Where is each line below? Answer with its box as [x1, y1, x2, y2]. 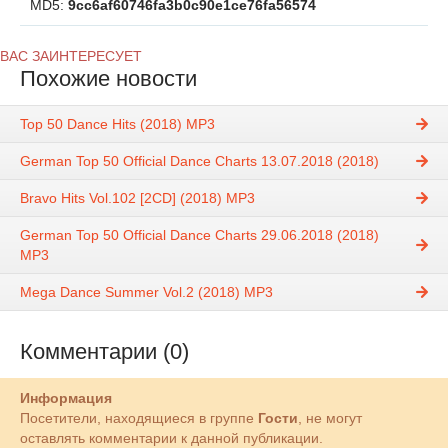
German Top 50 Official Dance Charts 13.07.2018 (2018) [20, 153, 379, 170]
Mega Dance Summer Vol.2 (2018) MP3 [20, 284, 273, 301]
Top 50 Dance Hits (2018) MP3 [20, 116, 215, 133]
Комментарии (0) [20, 339, 189, 365]
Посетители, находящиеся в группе [20, 410, 258, 427]
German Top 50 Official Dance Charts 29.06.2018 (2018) [20, 227, 379, 244]
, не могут [298, 410, 362, 427]
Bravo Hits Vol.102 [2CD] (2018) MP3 [20, 190, 255, 207]
